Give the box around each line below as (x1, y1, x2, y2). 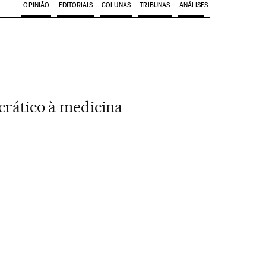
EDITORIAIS (58, 1, 93, 9)
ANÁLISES (179, 1, 208, 9)
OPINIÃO (23, 1, 50, 9)
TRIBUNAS (140, 1, 170, 9)
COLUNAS (102, 1, 131, 9)
